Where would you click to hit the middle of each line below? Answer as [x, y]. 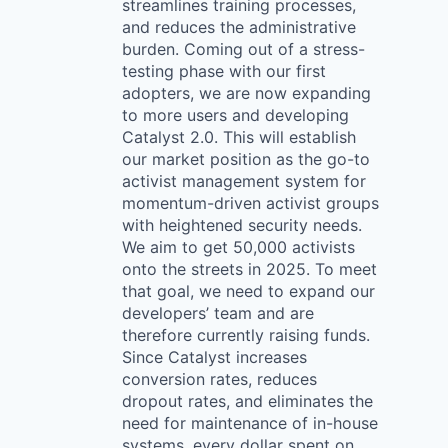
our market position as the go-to [246, 159]
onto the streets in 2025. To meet [249, 269]
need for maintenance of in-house [250, 423]
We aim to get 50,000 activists [238, 247]
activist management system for [244, 181]
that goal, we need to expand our [248, 291]
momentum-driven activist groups [250, 203]
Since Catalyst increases [214, 357]
